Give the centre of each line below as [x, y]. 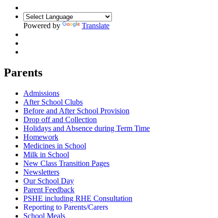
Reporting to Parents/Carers [66, 207]
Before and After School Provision [76, 110]
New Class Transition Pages [66, 163]
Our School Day [49, 181]
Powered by [43, 25]
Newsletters [41, 172]
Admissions [41, 93]
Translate [96, 25]
